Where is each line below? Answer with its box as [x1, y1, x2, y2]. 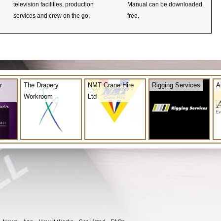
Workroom [24, 92, 53, 100]
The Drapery [24, 81, 59, 89]
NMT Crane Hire [88, 81, 134, 89]
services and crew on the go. [13, 12, 90, 19]
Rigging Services [152, 81, 200, 89]
